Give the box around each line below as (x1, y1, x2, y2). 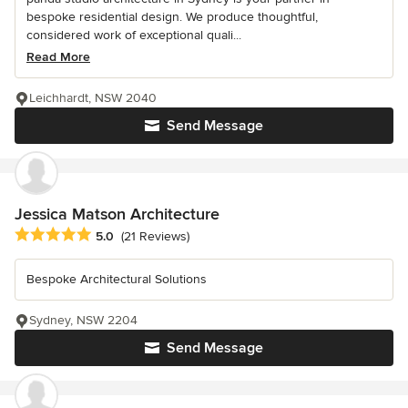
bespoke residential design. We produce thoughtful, (26, 8, 318, 25)
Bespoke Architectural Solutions (26, 270, 207, 287)
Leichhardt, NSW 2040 (29, 89, 157, 106)
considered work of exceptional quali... (26, 26, 241, 43)
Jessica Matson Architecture (15, 203, 219, 224)
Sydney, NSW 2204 (29, 311, 138, 328)
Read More (26, 48, 90, 65)
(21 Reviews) (121, 228, 189, 244)
